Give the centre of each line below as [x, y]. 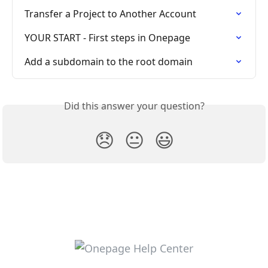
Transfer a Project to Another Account [110, 13]
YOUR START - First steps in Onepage [107, 37]
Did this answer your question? [134, 106]
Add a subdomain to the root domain [109, 61]
